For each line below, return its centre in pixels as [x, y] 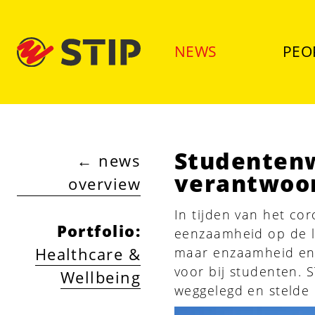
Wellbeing [101, 277]
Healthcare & [88, 254]
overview [104, 184]
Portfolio [96, 231]
